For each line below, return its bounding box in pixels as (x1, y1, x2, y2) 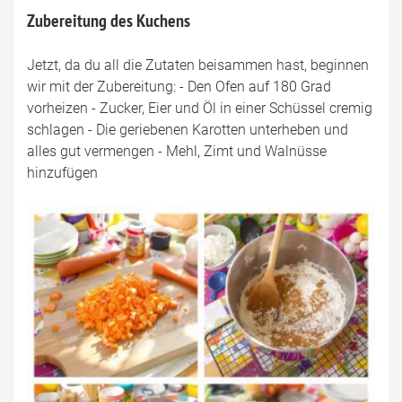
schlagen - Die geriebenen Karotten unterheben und (27, 120, 348, 138)
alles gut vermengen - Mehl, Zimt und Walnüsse (27, 142, 327, 160)
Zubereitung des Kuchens (27, 8, 190, 32)
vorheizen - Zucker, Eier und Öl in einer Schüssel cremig (27, 99, 372, 117)
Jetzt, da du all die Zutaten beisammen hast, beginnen (27, 56, 369, 74)
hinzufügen (27, 163, 98, 181)
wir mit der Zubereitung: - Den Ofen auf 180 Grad (27, 77, 331, 95)
